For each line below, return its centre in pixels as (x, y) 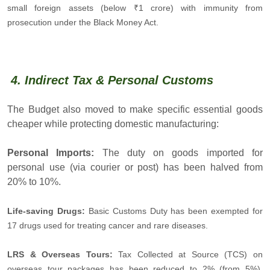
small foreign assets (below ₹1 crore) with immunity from (135, 8)
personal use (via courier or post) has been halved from (135, 167)
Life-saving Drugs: (46, 211)
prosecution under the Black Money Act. (83, 22)
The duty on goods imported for (183, 152)
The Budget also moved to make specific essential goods (135, 109)
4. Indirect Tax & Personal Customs (110, 80)
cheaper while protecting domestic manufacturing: (113, 124)
